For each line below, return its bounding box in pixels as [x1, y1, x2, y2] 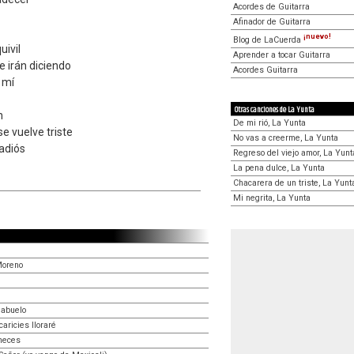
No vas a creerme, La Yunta [233, 132, 338, 143]
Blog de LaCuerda [233, 34, 303, 45]
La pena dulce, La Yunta [233, 162, 325, 173]
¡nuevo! [303, 32, 331, 40]
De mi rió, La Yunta [233, 117, 306, 128]
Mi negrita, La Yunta [233, 192, 311, 203]
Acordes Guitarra [233, 64, 298, 75]
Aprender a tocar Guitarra [233, 49, 330, 60]
